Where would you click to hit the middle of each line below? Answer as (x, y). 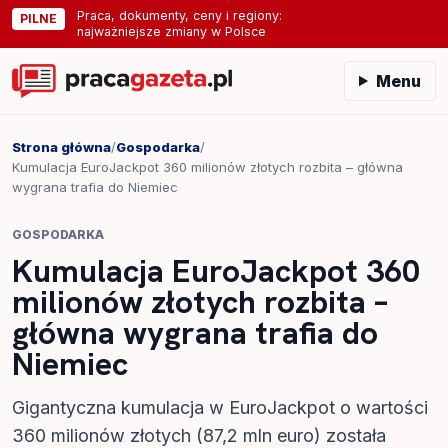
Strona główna (61, 147)
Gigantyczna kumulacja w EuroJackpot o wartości (220, 407)
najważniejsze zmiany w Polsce (171, 31)
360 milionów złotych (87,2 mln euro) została (199, 435)
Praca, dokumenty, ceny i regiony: (179, 15)
